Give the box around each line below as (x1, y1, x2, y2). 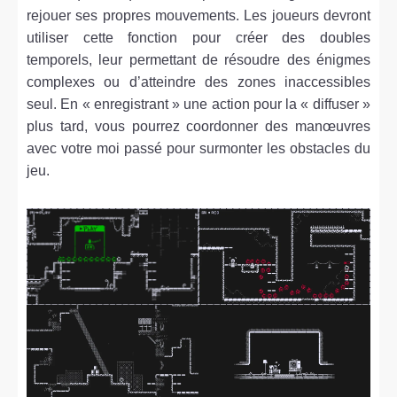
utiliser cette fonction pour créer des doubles (27, 30, 370, 46)
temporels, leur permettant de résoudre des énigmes (27, 52, 370, 68)
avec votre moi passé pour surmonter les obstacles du (27, 141, 370, 157)
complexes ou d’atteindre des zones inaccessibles (27, 74, 370, 90)
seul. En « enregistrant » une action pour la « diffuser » (27, 97, 370, 113)
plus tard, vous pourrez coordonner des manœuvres (27, 119, 370, 135)
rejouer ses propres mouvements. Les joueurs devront (27, 8, 370, 24)
